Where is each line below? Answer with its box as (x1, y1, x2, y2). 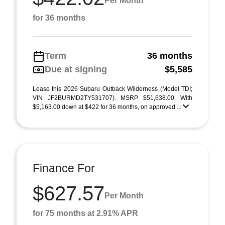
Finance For (33, 162, 95, 175)
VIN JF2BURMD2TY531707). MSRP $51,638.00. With (33, 94, 192, 101)
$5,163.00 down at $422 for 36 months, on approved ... (33, 103, 183, 110)
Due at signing (45, 64, 107, 74)
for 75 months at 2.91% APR (33, 209, 138, 217)
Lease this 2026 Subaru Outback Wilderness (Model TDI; (33, 85, 192, 92)
